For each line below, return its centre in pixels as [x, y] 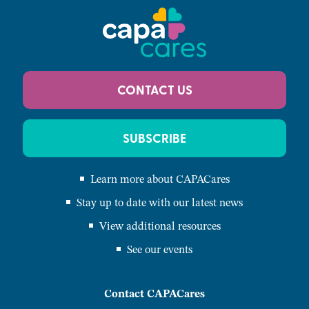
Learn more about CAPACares [160, 179]
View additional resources [160, 226]
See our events [160, 249]
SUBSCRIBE [154, 138]
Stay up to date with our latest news [160, 202]
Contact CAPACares [154, 293]
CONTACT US [154, 89]
